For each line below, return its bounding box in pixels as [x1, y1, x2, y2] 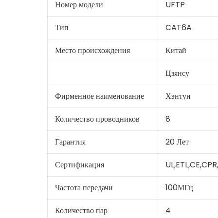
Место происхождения [54, 44, 130, 56]
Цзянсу [165, 67, 189, 79]
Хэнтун [165, 90, 191, 102]
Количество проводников [54, 113, 140, 125]
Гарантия [54, 136, 86, 147]
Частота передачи [54, 182, 113, 193]
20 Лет [165, 136, 189, 147]
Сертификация [54, 159, 104, 170]
